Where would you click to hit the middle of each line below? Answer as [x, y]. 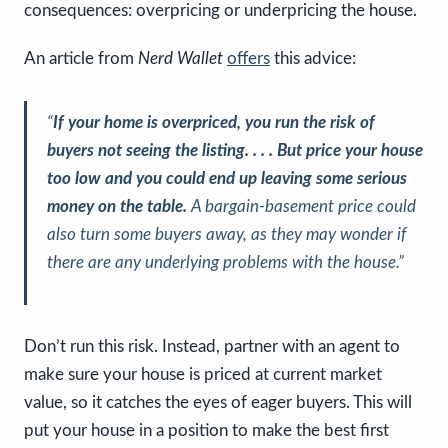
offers [248, 58]
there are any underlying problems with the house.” [225, 262]
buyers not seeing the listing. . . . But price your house [235, 150]
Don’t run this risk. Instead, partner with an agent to [212, 346]
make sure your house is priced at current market [203, 374]
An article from [79, 58]
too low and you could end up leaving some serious [227, 178]
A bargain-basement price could [301, 206]
